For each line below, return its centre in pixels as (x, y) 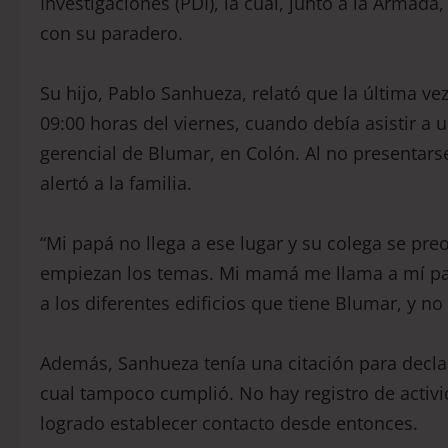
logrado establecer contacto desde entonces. (229, 423)
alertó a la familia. (116, 183)
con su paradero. (111, 33)
